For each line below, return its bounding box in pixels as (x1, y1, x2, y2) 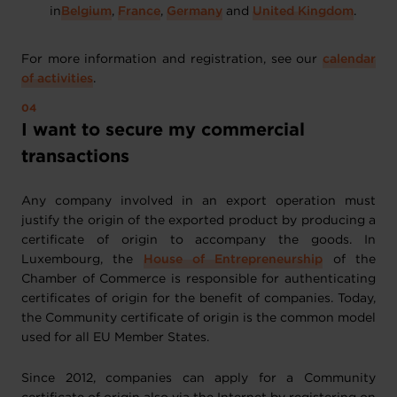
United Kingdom (253, 6, 354, 17)
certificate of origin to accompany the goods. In (21, 235, 376, 245)
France (118, 6, 160, 17)
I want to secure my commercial (21, 122, 305, 138)
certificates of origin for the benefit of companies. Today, (21, 293, 376, 304)
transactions (21, 149, 129, 165)
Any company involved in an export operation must (21, 196, 376, 206)
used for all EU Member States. (21, 332, 209, 343)
